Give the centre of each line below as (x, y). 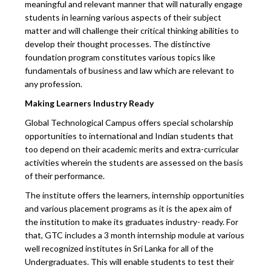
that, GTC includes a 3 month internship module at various (135, 235)
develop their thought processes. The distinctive (118, 44)
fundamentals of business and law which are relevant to (130, 70)
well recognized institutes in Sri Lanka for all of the (119, 248)
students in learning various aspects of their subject (123, 17)
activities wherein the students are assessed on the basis (134, 162)
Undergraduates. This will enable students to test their (130, 261)
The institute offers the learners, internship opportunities (135, 195)
